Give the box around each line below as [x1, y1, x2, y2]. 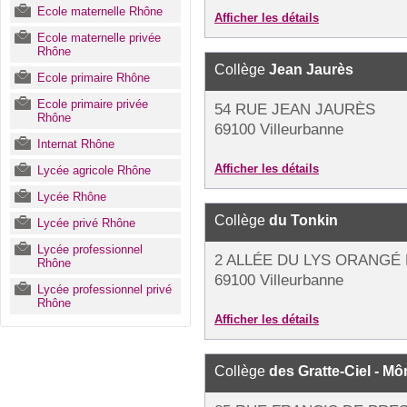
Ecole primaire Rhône [37, 71, 150, 84]
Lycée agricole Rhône [37, 164, 151, 177]
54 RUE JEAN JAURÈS [214, 101, 375, 118]
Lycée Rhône [37, 190, 106, 203]
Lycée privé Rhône [37, 216, 135, 230]
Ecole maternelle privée [37, 31, 161, 45]
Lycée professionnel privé [37, 283, 172, 296]
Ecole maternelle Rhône [37, 5, 163, 18]
